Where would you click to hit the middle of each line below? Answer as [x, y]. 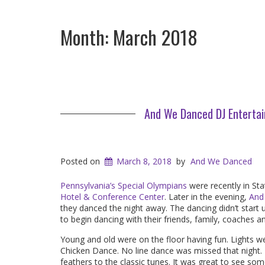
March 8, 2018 [144, 161]
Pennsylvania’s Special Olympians [124, 185]
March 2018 [155, 37]
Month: [87, 37]
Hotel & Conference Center [112, 196]
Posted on [81, 161]
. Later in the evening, [207, 196]
